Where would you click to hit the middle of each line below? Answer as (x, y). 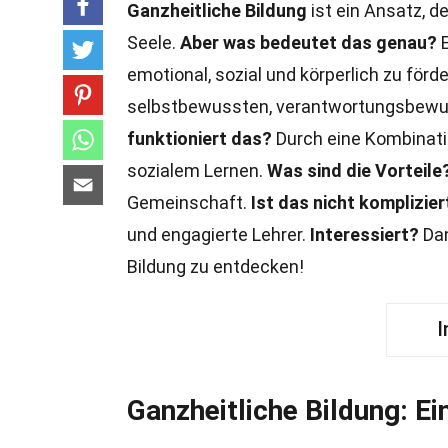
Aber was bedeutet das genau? (308, 42)
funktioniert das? (199, 138)
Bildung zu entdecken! (215, 266)
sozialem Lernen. (197, 170)
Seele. (153, 42)
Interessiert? (364, 234)
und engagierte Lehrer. (218, 234)
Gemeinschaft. (189, 202)
